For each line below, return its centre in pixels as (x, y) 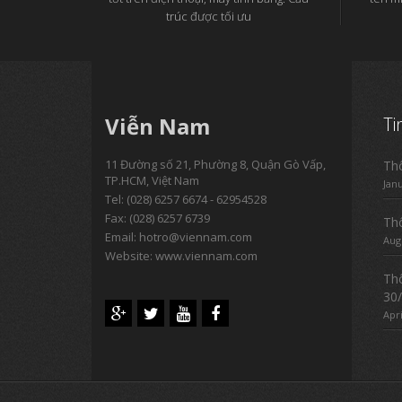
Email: (122, 237)
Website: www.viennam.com (181, 256)
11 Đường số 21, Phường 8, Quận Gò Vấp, (215, 164)
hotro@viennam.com (196, 237)
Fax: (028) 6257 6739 (157, 218)
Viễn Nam (157, 126)
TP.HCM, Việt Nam (152, 180)
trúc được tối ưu (209, 16)
